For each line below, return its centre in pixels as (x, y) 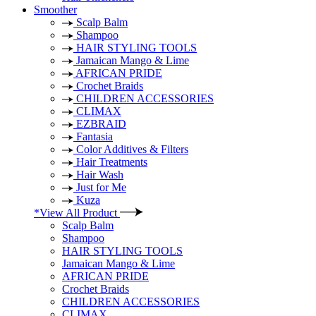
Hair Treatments (110, 162)
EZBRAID (100, 124)
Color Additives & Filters (131, 149)
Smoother (55, 10)
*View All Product (77, 213)
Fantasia (93, 136)
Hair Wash (98, 175)
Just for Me (100, 187)
